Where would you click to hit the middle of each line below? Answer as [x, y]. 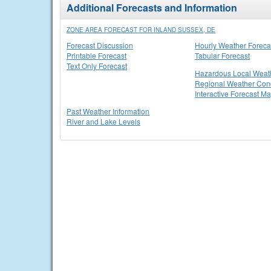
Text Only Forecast [97, 66]
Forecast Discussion [100, 45]
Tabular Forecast [222, 55]
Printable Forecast [96, 55]
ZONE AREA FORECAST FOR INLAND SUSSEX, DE [141, 30]
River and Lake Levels [103, 121]
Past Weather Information [108, 111]
